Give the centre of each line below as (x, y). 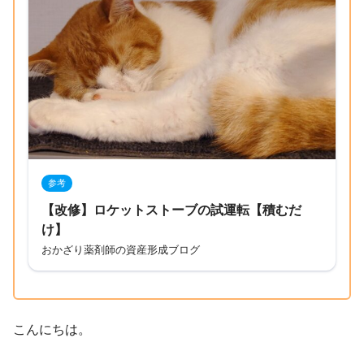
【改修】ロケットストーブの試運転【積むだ (172, 209)
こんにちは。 (52, 330)
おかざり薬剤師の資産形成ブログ (121, 250)
